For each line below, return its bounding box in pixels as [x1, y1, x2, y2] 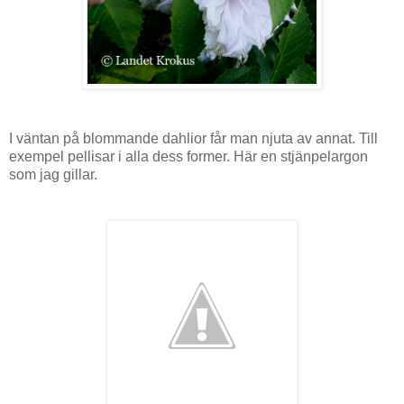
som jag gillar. [9, 166, 97, 182]
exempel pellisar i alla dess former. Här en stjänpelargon [9, 148, 368, 164]
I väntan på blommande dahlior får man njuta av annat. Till [9, 130, 378, 146]
